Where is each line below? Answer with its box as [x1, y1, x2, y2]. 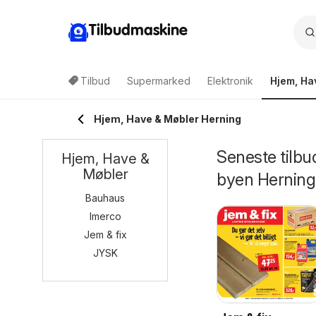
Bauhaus [85, 192, 125, 204]
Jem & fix [83, 229, 127, 241]
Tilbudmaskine [89, 23, 188, 39]
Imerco [89, 210, 121, 222]
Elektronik [207, 75, 253, 87]
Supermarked [127, 75, 190, 87]
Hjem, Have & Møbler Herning [94, 113, 241, 125]
